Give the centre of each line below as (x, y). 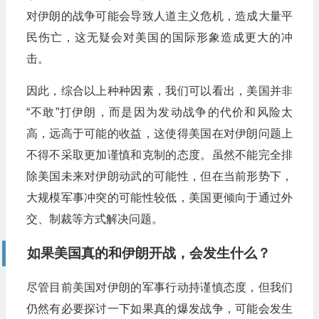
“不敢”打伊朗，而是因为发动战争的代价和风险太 (159, 112)
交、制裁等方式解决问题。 (94, 219)
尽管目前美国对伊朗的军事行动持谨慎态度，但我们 (159, 287)
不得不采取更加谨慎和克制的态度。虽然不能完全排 (159, 155)
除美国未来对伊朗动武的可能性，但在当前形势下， (159, 176)
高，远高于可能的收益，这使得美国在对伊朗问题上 (159, 133)
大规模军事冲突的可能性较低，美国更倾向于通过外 (159, 197)
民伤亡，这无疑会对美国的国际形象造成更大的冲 (159, 37)
